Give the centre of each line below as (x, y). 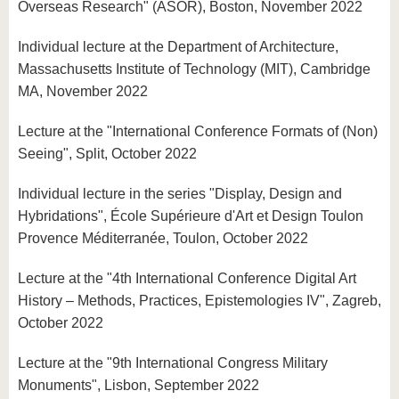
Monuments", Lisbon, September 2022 (138, 385)
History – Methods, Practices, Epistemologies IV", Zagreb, (199, 301)
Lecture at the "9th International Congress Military (173, 363)
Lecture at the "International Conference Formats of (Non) (198, 131)
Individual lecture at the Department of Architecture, (178, 47)
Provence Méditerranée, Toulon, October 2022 (163, 238)
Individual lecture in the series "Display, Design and (180, 194)
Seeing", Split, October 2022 (107, 154)
